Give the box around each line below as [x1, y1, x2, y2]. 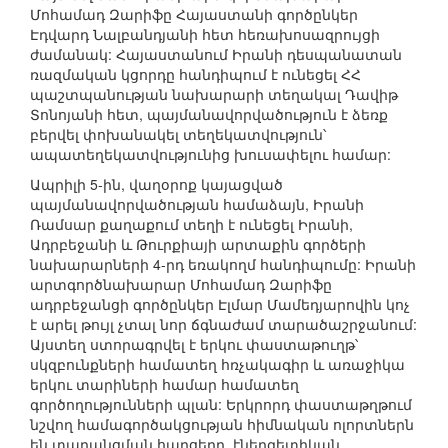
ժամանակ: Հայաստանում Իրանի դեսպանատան [30, 44, 402, 65]
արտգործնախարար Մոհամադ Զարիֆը [30, 274, 332, 295]
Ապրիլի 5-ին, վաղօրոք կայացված [30, 174, 283, 195]
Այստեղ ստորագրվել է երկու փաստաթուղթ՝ [30, 334, 358, 355]
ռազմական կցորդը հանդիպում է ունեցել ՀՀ [30, 64, 361, 85]
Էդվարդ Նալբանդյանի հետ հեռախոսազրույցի [30, 24, 380, 45]
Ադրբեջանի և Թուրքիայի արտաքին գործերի [30, 234, 366, 255]
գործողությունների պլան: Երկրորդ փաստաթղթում [30, 394, 412, 415]
